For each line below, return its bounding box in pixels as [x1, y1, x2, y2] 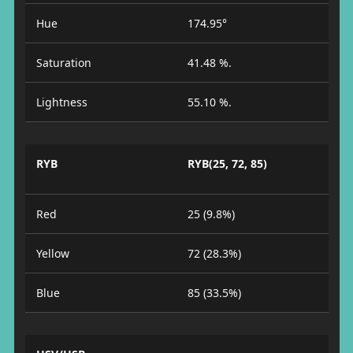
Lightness [35, 95, 87, 110]
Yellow [35, 246, 69, 261]
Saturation [35, 55, 91, 70]
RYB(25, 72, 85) [188, 156, 267, 171]
